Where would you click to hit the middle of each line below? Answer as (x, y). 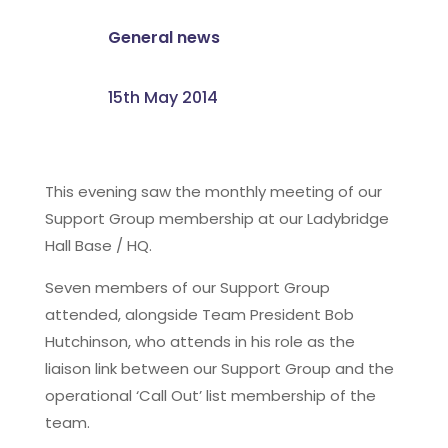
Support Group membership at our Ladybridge (216, 218)
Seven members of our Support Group (187, 287)
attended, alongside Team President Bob (199, 314)
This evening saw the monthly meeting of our (213, 191)
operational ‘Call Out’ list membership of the (210, 395)
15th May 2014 (162, 97)
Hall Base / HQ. (98, 245)
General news (163, 37)
